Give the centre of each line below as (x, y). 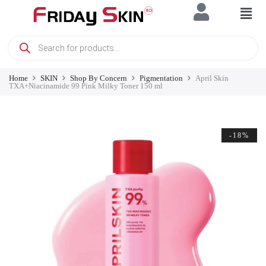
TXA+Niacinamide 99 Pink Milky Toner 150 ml (86, 86)
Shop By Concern (99, 78)
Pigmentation (161, 78)
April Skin (212, 78)
